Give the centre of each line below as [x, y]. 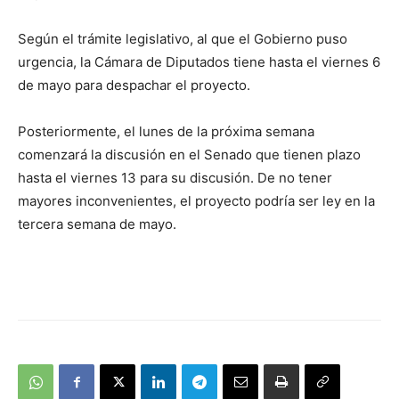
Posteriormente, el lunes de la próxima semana [166, 132]
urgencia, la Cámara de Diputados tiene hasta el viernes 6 [199, 62]
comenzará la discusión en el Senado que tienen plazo [189, 155]
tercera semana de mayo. [97, 224]
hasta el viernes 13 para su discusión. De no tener [175, 178]
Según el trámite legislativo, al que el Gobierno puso [183, 39]
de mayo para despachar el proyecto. [134, 85]
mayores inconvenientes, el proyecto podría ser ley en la [196, 201]
